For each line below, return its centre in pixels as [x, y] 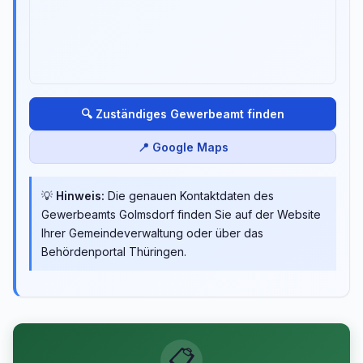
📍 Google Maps [183, 147]
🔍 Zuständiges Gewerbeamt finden [183, 114]
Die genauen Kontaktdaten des [189, 196]
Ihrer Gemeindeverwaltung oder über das [152, 233]
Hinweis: [80, 196]
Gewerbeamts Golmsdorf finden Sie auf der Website [181, 214]
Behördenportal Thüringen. [114, 252]
